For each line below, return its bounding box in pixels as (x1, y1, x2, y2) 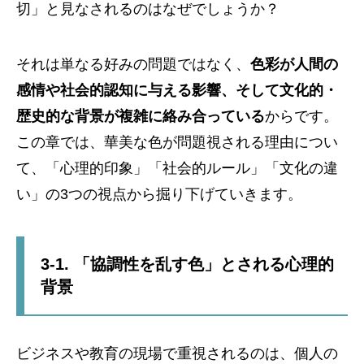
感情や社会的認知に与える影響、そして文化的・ (16, 82, 338, 99)
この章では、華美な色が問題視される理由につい (16, 134, 338, 151)
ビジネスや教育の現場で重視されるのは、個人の (16, 345, 338, 362)
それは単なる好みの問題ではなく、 (16, 56, 250, 73)
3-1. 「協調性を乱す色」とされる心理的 (41, 255, 334, 274)
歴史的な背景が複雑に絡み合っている (16, 108, 265, 125)
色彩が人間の (250, 56, 338, 73)
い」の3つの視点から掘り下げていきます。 (16, 186, 302, 203)
